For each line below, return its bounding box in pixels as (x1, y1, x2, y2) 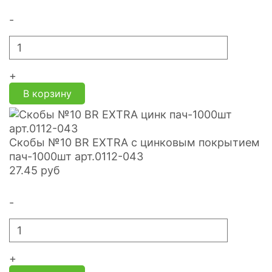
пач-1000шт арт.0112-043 (9, 149, 143, 163)
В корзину (22, 87, 72, 100)
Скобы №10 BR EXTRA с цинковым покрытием (9, 135, 260, 149)
